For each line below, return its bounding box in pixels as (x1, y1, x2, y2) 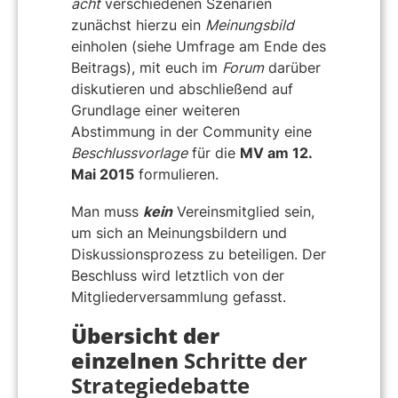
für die (187, 144, 240, 163)
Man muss (71, 202, 143, 220)
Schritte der (184, 345, 307, 375)
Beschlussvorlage (71, 144, 187, 163)
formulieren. (134, 165, 219, 184)
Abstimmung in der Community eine (71, 123, 312, 141)
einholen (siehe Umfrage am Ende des (71, 37, 326, 56)
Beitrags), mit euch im (71, 59, 222, 77)
